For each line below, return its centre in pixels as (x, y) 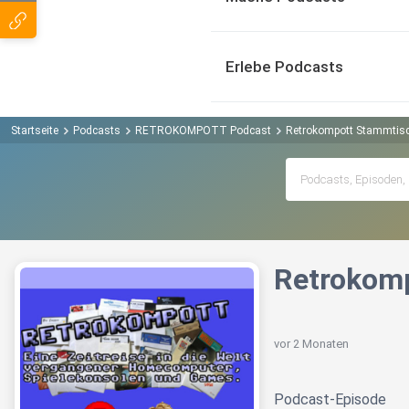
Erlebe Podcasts (284, 67)
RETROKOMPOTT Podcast (203, 130)
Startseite (35, 130)
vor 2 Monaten (311, 344)
